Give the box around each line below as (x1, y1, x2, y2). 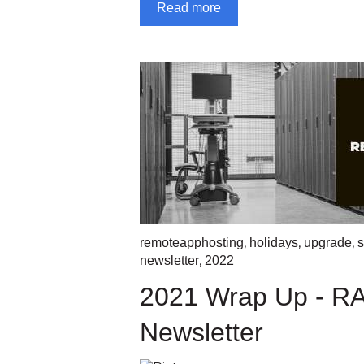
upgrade (304, 235, 352, 249)
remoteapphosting (140, 235, 244, 249)
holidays (249, 235, 298, 249)
